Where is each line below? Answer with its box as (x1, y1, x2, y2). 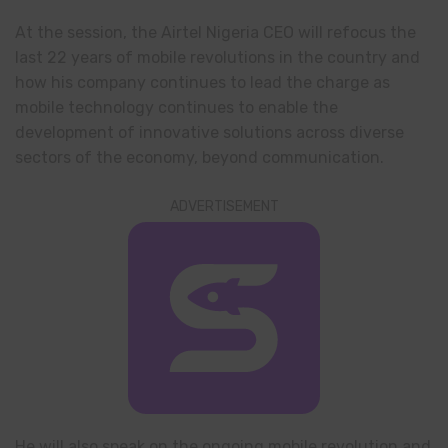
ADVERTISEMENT (169, 197, 279, 215)
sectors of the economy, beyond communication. (15, 148, 384, 168)
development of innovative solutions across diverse (15, 123, 404, 143)
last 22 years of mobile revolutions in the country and (15, 48, 420, 68)
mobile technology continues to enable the (15, 98, 338, 118)
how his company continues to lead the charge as (15, 73, 390, 93)
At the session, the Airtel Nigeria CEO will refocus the (15, 23, 416, 43)
